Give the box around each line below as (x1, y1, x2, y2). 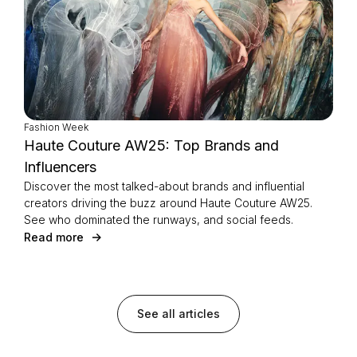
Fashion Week (24, 121, 88, 134)
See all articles (137, 307, 220, 321)
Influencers (24, 159, 96, 176)
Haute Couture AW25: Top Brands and (24, 137, 279, 155)
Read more (24, 230, 84, 245)
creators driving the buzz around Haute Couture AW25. (24, 196, 312, 210)
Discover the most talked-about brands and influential (24, 179, 304, 194)
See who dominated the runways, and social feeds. (24, 213, 293, 227)
